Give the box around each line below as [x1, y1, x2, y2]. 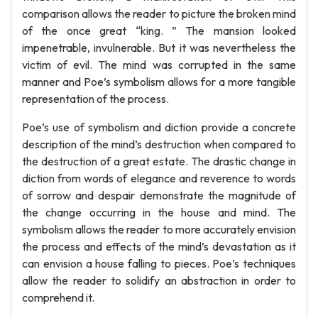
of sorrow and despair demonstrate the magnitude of [22, 188, 296, 202]
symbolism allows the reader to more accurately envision [22, 222, 296, 236]
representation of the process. [22, 92, 169, 106]
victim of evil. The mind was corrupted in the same [22, 57, 296, 72]
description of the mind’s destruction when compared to [22, 137, 296, 151]
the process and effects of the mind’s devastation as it [22, 239, 296, 253]
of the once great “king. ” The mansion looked [22, 23, 296, 38]
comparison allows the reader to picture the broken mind [22, 6, 296, 21]
